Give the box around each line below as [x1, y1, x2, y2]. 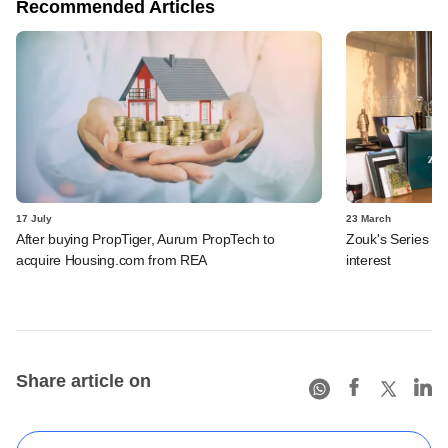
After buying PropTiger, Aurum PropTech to [16, 230, 275, 247]
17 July [16, 212, 52, 224]
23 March [346, 212, 391, 224]
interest [346, 251, 391, 268]
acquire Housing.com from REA [16, 251, 208, 268]
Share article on [16, 370, 151, 391]
